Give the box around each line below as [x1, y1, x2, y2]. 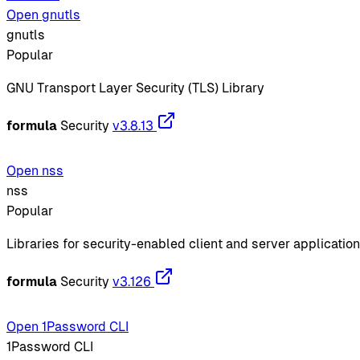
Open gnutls [6, 6, 80, 22]
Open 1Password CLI [6, 318, 129, 334]
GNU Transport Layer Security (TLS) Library [6, 80, 264, 96]
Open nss [6, 162, 63, 178]
